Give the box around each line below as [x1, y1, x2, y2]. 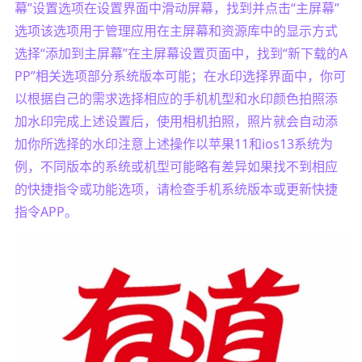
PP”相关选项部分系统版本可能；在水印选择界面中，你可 [14, 67, 346, 86]
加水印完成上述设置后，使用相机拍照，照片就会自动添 [14, 112, 338, 131]
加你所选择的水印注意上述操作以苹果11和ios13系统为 [14, 135, 333, 154]
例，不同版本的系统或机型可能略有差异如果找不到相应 [14, 158, 338, 176]
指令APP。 [14, 203, 78, 221]
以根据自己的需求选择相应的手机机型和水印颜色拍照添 [14, 90, 338, 108]
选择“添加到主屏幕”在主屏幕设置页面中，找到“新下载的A [14, 44, 347, 63]
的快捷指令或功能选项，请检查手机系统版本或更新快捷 [14, 180, 338, 199]
